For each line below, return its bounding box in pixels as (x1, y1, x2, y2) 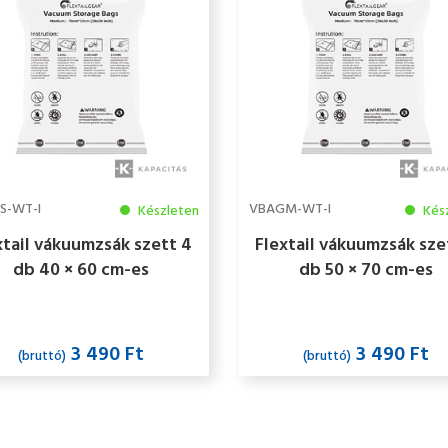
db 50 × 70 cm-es (299, 256, 434, 286)
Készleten (134, 200, 199, 224)
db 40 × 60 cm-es (13, 256, 150, 286)
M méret (331, 306, 401, 336)
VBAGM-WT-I (248, 198, 331, 222)
